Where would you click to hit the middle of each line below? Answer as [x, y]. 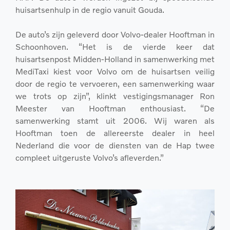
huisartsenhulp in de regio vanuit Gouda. [90, 9]
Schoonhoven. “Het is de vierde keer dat [115, 46]
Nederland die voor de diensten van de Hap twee [115, 145]
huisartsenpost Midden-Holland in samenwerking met [115, 59]
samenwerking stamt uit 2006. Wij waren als [115, 120]
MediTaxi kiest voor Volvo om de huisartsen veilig [115, 71]
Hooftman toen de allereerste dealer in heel [115, 133]
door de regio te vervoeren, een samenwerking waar [115, 83]
